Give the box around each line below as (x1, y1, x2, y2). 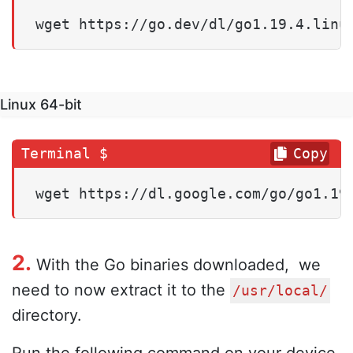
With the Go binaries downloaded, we (32, 255, 321, 274)
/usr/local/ (232, 282, 328, 299)
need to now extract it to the (12, 280, 230, 299)
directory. (12, 305, 82, 325)
